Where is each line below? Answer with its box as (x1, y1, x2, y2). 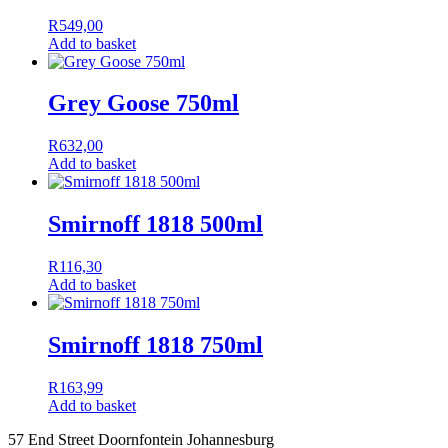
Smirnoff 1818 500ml (48, 211, 263, 238)
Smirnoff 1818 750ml (48, 332, 263, 359)
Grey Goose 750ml (48, 90, 239, 117)
